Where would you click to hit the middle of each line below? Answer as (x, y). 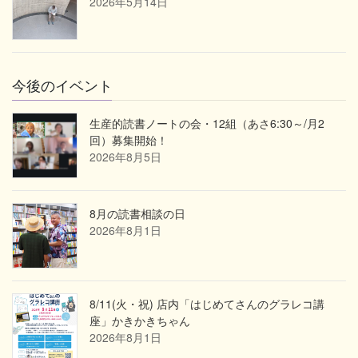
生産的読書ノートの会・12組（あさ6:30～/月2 (207, 123)
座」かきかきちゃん (140, 320)
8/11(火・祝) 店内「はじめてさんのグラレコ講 (207, 303)
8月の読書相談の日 (137, 213)
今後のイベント (62, 84)
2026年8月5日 (125, 156)
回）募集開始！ (129, 139)
